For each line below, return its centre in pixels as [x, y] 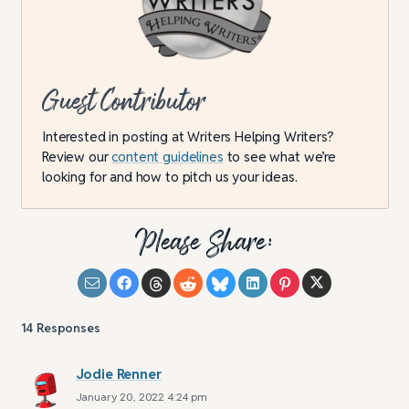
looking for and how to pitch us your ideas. [170, 177]
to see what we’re [279, 157]
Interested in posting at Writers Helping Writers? [188, 137]
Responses [68, 328]
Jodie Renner [118, 374]
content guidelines [168, 157]
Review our [77, 157]
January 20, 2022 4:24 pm [141, 397]
